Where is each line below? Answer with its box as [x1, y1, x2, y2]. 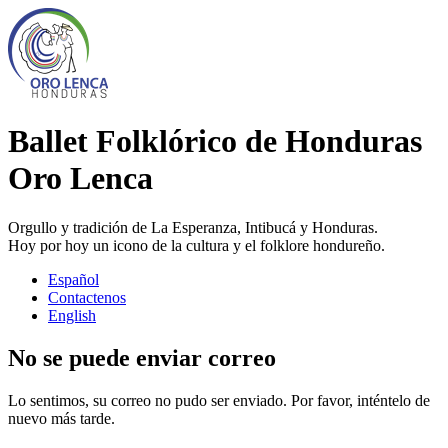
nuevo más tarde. [8, 409, 115, 427]
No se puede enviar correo [8, 344, 276, 371]
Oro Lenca [8, 160, 153, 197]
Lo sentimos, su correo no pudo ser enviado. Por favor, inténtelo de [8, 391, 430, 409]
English [48, 306, 96, 324]
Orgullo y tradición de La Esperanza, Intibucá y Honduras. [8, 218, 378, 236]
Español [48, 270, 99, 288]
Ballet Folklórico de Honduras [8, 123, 422, 160]
